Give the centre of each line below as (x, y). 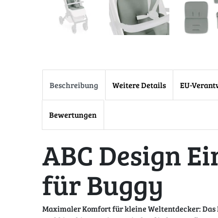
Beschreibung (74, 85)
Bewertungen (73, 114)
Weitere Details (139, 85)
